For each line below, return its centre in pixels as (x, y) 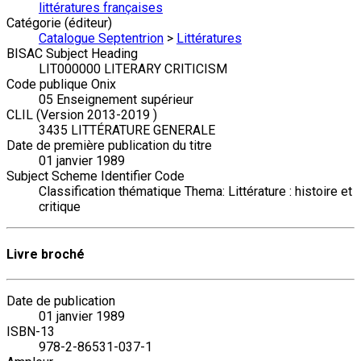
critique (60, 207)
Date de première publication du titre (109, 146)
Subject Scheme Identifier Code (95, 176)
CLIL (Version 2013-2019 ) (82, 115)
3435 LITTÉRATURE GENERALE (127, 131)
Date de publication (61, 301)
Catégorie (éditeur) (59, 23)
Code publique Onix (61, 85)
